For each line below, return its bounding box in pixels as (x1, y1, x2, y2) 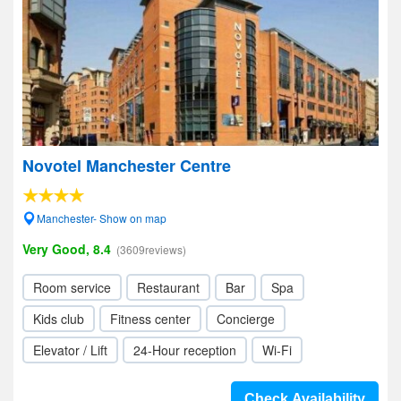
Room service (33, 278, 111, 296)
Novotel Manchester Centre (22, 154, 231, 177)
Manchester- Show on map (37, 210, 166, 226)
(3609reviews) (116, 242, 186, 257)
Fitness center (110, 310, 191, 328)
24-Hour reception (133, 341, 236, 359)
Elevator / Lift (33, 341, 107, 359)
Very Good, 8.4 (22, 240, 111, 258)
